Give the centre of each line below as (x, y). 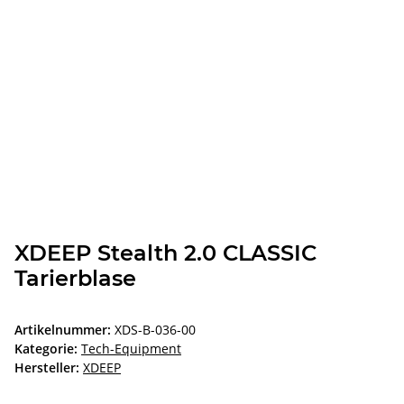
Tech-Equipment (131, 349)
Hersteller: (47, 368)
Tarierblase (75, 279)
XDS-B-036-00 (155, 330)
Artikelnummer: (64, 330)
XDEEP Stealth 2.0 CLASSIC (165, 253)
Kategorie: (48, 349)
